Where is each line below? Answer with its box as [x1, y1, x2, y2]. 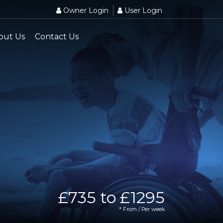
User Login [124, 6, 162, 15]
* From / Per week [119, 206, 165, 213]
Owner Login [63, 6, 109, 15]
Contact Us [35, 32, 79, 41]
